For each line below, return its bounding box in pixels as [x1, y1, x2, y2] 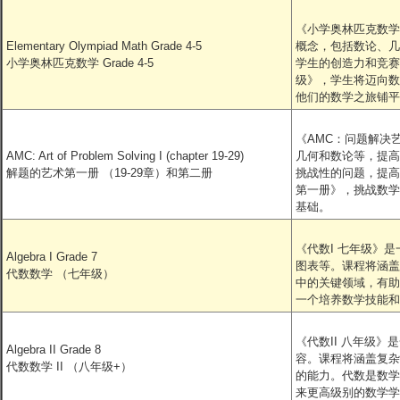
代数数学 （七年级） [6, 267, 114, 280]
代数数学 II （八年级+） [6, 360, 132, 373]
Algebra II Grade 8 [6, 343, 101, 356]
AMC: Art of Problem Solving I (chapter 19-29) [6, 149, 244, 162]
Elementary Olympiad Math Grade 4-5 [6, 39, 202, 53]
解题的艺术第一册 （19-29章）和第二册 [6, 166, 212, 179]
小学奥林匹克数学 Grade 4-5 [6, 56, 154, 70]
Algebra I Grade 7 [6, 250, 97, 263]
